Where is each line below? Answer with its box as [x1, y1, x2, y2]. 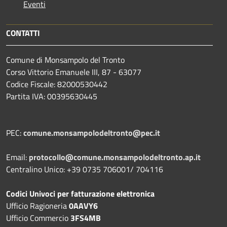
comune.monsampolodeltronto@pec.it [23, 126, 160, 139]
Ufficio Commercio [6, 211, 70, 224]
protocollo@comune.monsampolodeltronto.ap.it [29, 150, 201, 163]
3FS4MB [70, 211, 101, 224]
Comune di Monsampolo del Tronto [6, 53, 125, 66]
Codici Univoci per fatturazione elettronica [6, 187, 155, 200]
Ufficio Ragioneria [6, 199, 69, 212]
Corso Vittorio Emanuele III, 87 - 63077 [6, 65, 141, 78]
